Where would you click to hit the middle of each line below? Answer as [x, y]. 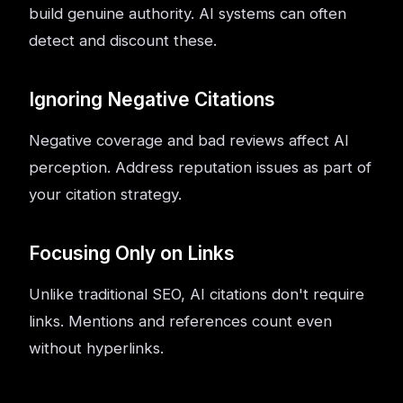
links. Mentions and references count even [180, 321]
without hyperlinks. [96, 348]
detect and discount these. [123, 40]
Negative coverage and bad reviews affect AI [189, 140]
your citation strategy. [105, 194]
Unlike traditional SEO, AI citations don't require [197, 294]
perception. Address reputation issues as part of [200, 167]
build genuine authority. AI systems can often [188, 13]
